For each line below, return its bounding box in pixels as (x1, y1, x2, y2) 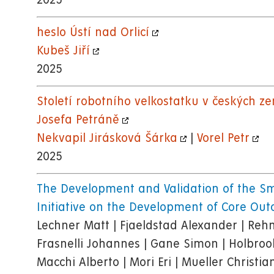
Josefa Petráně (37, 114, 119, 127)
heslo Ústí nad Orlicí (37, 26, 149, 40)
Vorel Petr (197, 132, 250, 146)
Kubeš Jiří (37, 45, 90, 58)
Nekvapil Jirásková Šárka (37, 132, 177, 146)
